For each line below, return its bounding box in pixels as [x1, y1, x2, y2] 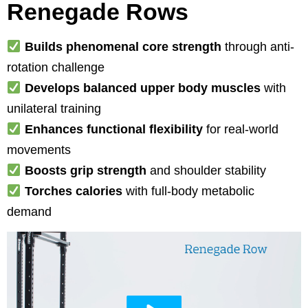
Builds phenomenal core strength [24, 40, 221, 54]
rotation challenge [7, 60, 104, 75]
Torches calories [24, 184, 122, 199]
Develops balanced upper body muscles [24, 81, 261, 96]
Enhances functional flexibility [24, 122, 203, 137]
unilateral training [7, 102, 101, 116]
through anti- [221, 40, 294, 54]
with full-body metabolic [122, 184, 254, 199]
